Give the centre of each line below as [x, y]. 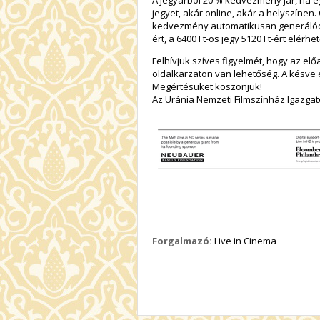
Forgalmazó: [182, 241]
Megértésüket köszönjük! [207, 87]
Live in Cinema [244, 241]
